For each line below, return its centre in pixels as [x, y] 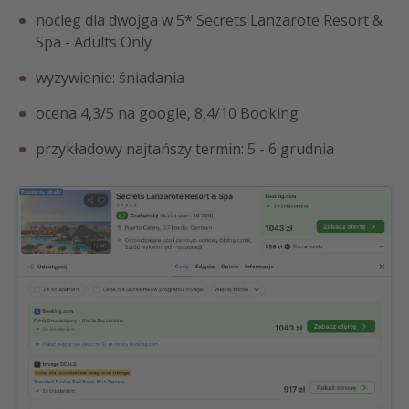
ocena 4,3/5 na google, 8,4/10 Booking [167, 114]
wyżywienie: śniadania [110, 78]
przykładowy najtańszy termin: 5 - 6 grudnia [185, 149]
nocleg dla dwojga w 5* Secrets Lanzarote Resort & [209, 21]
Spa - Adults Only [94, 42]
